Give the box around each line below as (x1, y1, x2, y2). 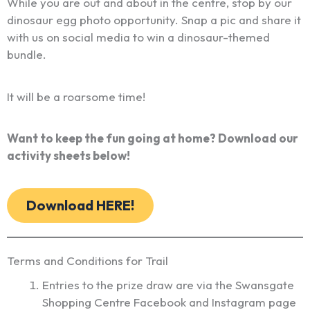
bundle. (7, 47, 46, 62)
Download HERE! (26, 197, 134, 215)
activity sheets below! (7, 148, 130, 163)
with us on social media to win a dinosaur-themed (7, 30, 270, 45)
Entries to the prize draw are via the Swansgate (42, 277, 294, 293)
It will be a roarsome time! (7, 89, 145, 104)
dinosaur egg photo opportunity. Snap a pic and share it (7, 12, 301, 28)
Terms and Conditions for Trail (7, 253, 168, 268)
